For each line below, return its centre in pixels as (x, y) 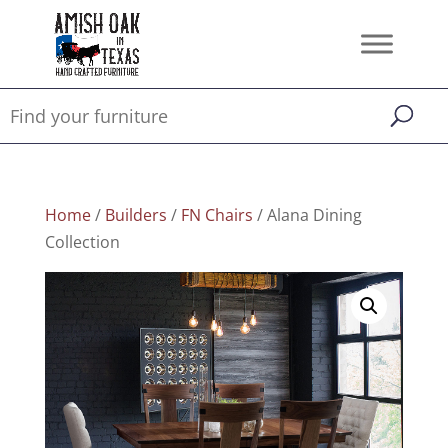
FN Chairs (216, 215)
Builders (135, 215)
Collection (82, 242)
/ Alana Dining (307, 215)
